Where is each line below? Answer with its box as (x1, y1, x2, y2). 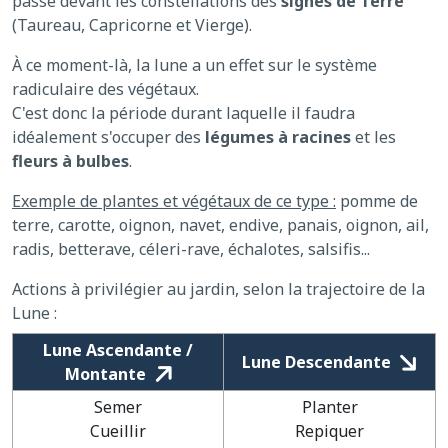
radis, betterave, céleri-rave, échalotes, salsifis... (12, 237, 370, 260)
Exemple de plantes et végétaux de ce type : (12, 189, 336, 212)
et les (351, 125, 396, 148)
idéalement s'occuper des (12, 125, 205, 148)
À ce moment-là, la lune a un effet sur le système (12, 53, 377, 76)
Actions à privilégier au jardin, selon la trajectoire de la (12, 277, 425, 300)
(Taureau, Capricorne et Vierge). (12, 13, 252, 36)
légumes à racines (205, 125, 351, 148)
